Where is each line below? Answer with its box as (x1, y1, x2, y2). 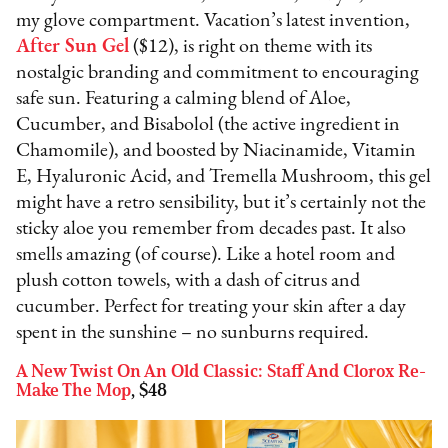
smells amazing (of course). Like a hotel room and (16, 244, 396, 265)
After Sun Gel (16, 36, 130, 57)
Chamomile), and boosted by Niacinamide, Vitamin (16, 140, 417, 161)
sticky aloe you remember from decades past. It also (16, 218, 407, 239)
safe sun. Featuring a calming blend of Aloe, (16, 88, 352, 109)
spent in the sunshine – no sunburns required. (16, 322, 370, 343)
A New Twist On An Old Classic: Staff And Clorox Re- (16, 359, 427, 382)
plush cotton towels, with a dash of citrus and (16, 270, 361, 291)
